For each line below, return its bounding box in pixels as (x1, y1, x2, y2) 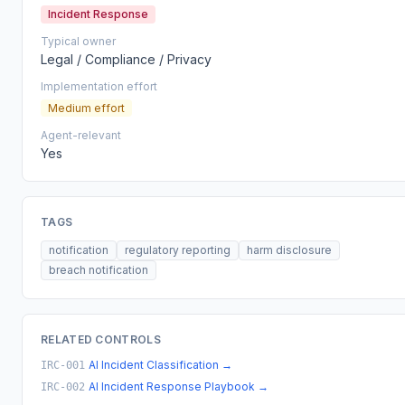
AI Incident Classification (89, 357, 219, 372)
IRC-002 (41, 380, 85, 393)
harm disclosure (247, 242, 332, 257)
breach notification (49, 262, 148, 277)
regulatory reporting (125, 242, 231, 257)
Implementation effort (41, 79, 157, 93)
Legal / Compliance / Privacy (41, 51, 212, 67)
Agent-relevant (41, 127, 121, 142)
